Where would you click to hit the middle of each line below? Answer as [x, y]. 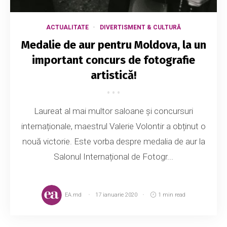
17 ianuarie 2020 [116, 195]
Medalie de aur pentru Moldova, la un [113, 45]
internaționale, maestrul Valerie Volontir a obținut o [113, 126]
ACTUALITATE [67, 27]
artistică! [113, 75]
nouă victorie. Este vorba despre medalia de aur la [113, 141]
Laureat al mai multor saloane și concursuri [113, 111]
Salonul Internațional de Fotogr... [113, 156]
